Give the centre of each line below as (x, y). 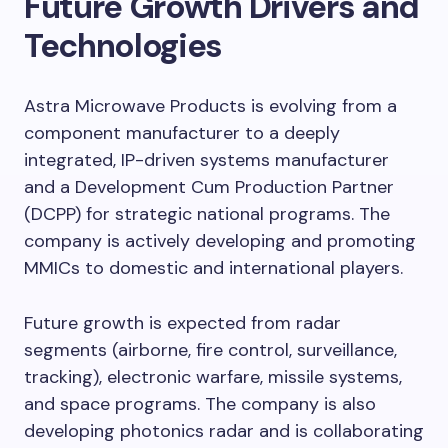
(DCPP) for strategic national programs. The (207, 213)
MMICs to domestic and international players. (213, 267)
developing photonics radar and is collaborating (224, 430)
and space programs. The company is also (200, 403)
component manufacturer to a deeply (182, 132)
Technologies (123, 45)
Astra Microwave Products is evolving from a (210, 105)
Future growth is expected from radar (182, 322)
